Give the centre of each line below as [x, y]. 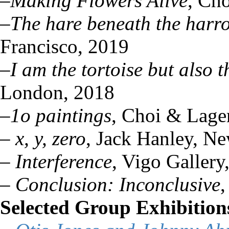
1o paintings [61, 115]
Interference [64, 161]
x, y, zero [48, 138]
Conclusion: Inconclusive [118, 184]
